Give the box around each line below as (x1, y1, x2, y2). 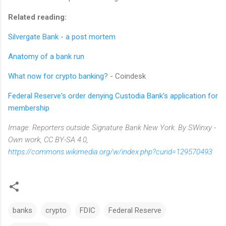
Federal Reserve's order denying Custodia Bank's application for (8, 91, 218, 101)
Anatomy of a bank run (8, 52, 84, 62)
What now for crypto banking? (8, 72, 110, 81)
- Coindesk (110, 72, 146, 81)
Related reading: (8, 13, 67, 22)
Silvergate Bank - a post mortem (8, 32, 116, 42)
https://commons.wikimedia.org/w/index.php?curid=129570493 (8, 147, 212, 157)
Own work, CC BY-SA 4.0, (8, 135, 88, 145)
